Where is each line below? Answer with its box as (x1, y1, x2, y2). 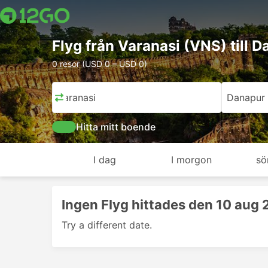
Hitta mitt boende (76, 121, 156, 133)
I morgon (171, 154, 212, 166)
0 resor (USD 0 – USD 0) (52, 59, 147, 69)
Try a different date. (62, 219, 152, 231)
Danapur (226, 92, 265, 103)
